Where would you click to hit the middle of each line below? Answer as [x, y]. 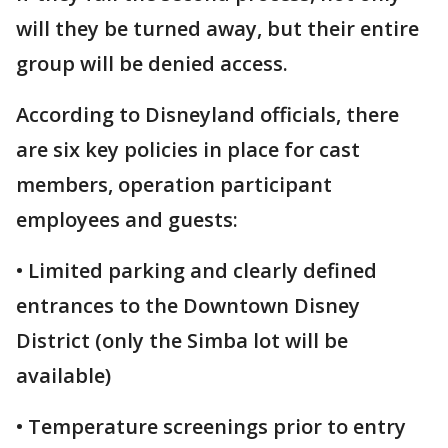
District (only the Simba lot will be [182, 341]
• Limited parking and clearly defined [196, 271]
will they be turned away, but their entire [217, 29]
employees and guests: [127, 220]
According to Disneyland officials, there [207, 115]
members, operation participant [174, 185]
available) [66, 376]
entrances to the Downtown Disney [188, 306]
